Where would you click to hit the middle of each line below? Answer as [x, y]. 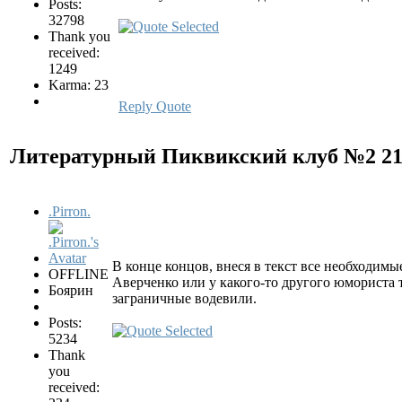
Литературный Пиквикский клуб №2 [196, 157]
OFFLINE [79, 274]
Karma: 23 [79, 85]
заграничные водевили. [184, 298]
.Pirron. [70, 211]
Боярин [71, 290]
